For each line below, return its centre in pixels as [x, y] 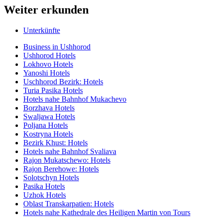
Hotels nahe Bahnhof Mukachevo [75, 99]
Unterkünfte [42, 31]
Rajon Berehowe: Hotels [61, 169]
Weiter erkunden [46, 10]
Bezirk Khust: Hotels [55, 143]
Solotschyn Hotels [51, 178]
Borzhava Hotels [49, 108]
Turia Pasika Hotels [53, 91]
